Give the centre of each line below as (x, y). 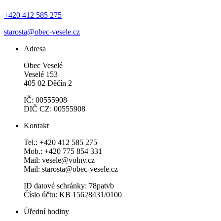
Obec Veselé (43, 66)
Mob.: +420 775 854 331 (63, 151)
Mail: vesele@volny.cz (59, 160)
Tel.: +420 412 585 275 (60, 143)
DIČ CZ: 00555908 (55, 109)
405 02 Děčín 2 (48, 83)
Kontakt (36, 126)
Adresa (35, 49)
